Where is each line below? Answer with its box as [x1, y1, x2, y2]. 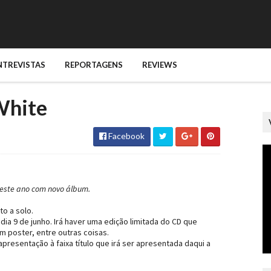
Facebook [106, 131, 145, 141]
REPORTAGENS [65, 60, 123, 70]
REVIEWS [142, 60, 177, 70]
